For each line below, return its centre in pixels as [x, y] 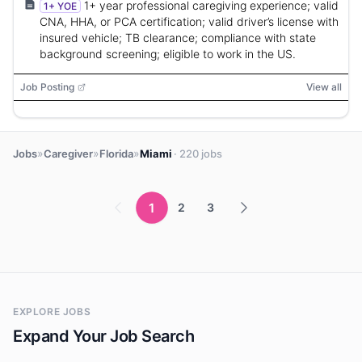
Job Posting [47, 87]
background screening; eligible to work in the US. [168, 54]
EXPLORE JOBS [52, 311]
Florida [116, 153]
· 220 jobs [198, 153]
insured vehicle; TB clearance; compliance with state [178, 38]
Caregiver [68, 153]
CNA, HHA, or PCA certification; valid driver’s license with [189, 21]
